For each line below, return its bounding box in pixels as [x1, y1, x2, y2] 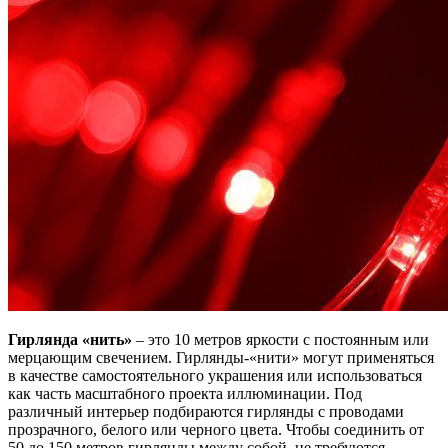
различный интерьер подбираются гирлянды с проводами [8, 402, 404, 420]
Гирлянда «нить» [8, 330, 132, 348]
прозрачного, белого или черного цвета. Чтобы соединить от [8, 420, 424, 438]
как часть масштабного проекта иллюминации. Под [8, 384, 362, 402]
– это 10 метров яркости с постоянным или [132, 330, 429, 348]
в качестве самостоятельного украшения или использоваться [8, 366, 422, 384]
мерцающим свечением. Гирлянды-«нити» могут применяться [8, 348, 434, 366]
